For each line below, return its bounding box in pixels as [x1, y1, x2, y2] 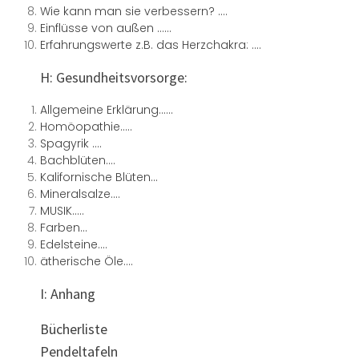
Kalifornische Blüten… [40, 169, 158, 186]
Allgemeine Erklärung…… [40, 102, 173, 119]
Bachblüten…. [40, 152, 115, 169]
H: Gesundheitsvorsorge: [40, 68, 188, 87]
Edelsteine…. [40, 236, 107, 253]
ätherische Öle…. [40, 253, 133, 270]
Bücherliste [40, 320, 107, 339]
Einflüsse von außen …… [40, 20, 171, 37]
